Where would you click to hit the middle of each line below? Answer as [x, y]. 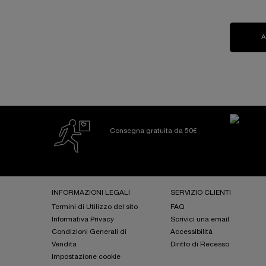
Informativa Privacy [83, 220]
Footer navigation [81, 182]
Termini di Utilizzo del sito [95, 207]
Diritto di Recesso [200, 245]
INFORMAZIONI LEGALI [91, 193]
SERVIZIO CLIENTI [201, 193]
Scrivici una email [200, 220]
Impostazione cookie [86, 257]
